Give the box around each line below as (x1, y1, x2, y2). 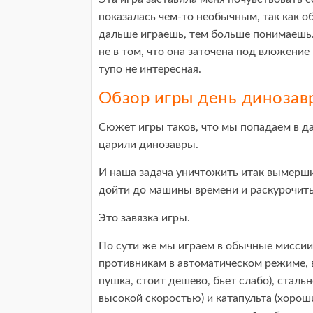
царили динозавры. (99, 138, 198, 150)
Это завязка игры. (99, 212, 190, 224)
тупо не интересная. (99, 63, 201, 75)
